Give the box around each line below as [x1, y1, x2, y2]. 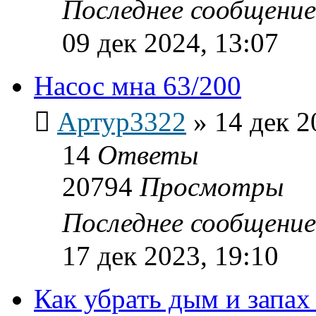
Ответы [97, 139, 198, 170]
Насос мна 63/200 [34, 70, 241, 101]
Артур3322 [57, 106, 186, 137]
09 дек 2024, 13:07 [62, 27, 279, 58]
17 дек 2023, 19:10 [62, 240, 279, 271]
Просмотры [140, 171, 284, 202]
